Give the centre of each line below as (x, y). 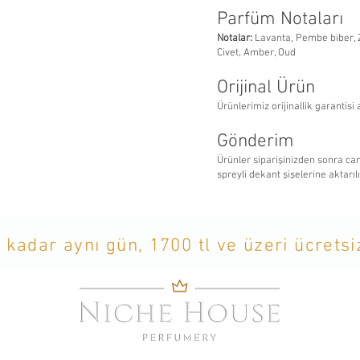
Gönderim (256, 141)
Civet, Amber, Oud (256, 53)
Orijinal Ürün (266, 88)
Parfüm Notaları (280, 19)
